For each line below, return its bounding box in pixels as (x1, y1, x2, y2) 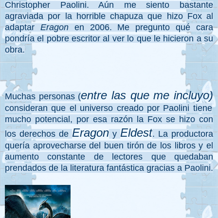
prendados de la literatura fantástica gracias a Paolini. (5, 163, 213, 173)
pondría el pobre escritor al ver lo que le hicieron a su (5, 34, 213, 44)
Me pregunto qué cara (117, 22, 214, 33)
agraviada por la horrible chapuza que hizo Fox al (5, 11, 213, 21)
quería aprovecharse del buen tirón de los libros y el (5, 141, 213, 151)
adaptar (5, 22, 40, 33)
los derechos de (5, 129, 72, 139)
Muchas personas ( (5, 91, 81, 102)
